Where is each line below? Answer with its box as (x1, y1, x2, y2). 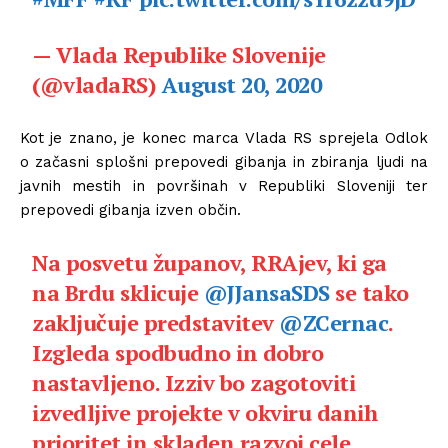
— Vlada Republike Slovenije (32, 39, 326, 69)
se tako (329, 277, 409, 307)
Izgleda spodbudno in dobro (32, 337, 324, 367)
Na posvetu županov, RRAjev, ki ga (32, 247, 387, 277)
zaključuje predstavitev (32, 307, 280, 337)
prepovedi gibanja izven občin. (20, 200, 241, 219)
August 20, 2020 (161, 69, 322, 99)
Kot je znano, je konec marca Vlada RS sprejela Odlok (20, 128, 428, 147)
